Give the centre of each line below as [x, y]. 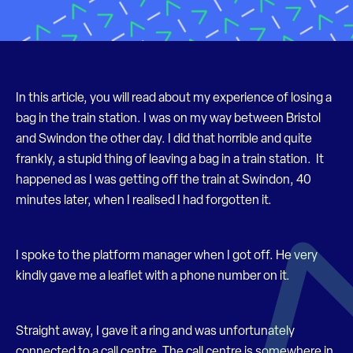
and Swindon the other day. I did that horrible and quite [164, 139]
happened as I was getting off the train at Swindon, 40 [163, 180]
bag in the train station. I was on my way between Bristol [168, 119]
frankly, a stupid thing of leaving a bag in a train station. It [170, 160]
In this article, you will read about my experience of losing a [174, 98]
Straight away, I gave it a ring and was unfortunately [155, 332]
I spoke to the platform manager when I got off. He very [167, 256]
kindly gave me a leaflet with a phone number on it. [154, 277]
